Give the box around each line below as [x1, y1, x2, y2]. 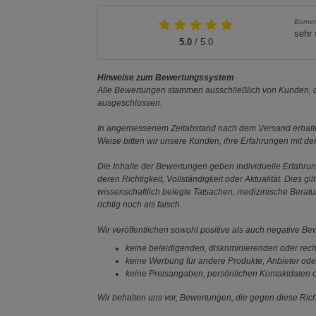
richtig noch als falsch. [97, 200, 183, 209]
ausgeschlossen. [97, 98, 163, 108]
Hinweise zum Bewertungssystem [97, 73, 235, 83]
